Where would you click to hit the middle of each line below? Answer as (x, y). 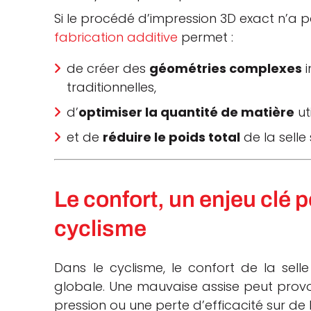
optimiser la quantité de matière (187, 112)
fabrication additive (116, 37)
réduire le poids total (172, 137)
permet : (206, 37)
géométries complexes (226, 69)
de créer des (108, 69)
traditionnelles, (112, 87)
